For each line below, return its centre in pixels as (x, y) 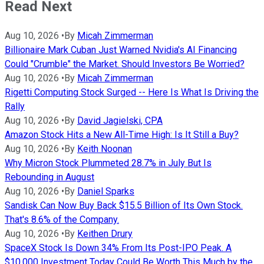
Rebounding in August (49, 177)
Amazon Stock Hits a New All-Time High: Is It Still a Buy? (122, 134)
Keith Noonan (105, 148)
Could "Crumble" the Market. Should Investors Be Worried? (125, 64)
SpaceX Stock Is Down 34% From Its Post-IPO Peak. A (118, 247)
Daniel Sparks (106, 191)
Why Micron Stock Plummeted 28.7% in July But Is (108, 163)
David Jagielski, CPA (120, 120)
